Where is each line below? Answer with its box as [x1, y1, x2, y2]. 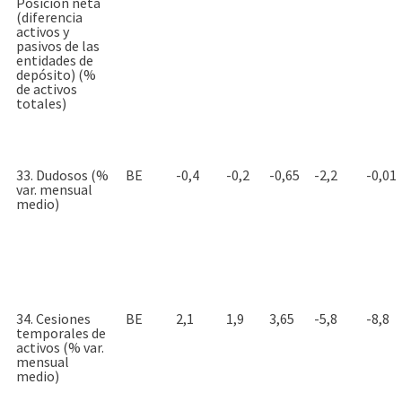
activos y [16, 22, 69, 40]
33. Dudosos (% [16, 165, 109, 184]
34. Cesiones [16, 309, 91, 328]
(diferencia [16, 7, 83, 26]
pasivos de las [16, 36, 100, 55]
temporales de [16, 323, 106, 342]
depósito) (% [16, 65, 96, 83]
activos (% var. [16, 337, 104, 356]
